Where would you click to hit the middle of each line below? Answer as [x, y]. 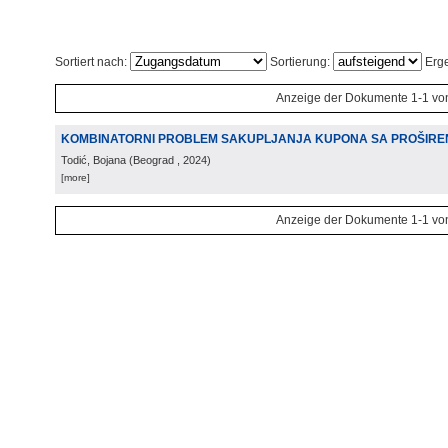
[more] [75, 177]
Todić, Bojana [93, 160]
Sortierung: [300, 62]
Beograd [153, 160]
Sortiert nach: [92, 62]
